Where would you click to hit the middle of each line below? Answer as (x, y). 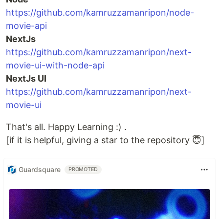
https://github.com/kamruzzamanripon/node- (100, 12)
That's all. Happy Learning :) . (66, 127)
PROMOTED (83, 169)
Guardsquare (40, 170)
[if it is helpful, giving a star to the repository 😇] (105, 140)
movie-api (26, 25)
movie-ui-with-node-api (55, 65)
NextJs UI (26, 78)
